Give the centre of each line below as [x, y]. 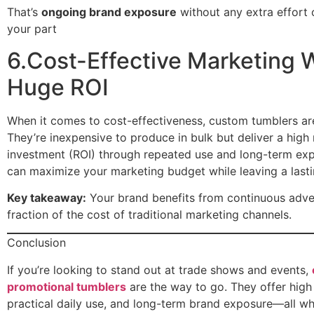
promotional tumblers [67, 286]
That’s [24, 12]
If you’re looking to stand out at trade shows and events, [159, 269]
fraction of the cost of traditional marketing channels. [149, 214]
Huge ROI [58, 87]
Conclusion [36, 243]
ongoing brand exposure [109, 12]
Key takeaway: [47, 197]
